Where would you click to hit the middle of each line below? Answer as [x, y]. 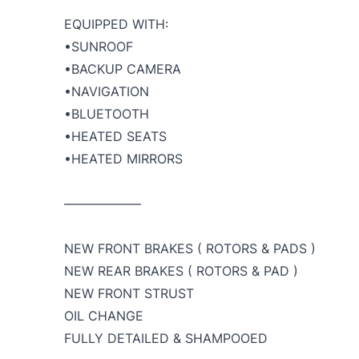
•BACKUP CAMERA [123, 69]
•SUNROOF [99, 47]
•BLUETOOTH [107, 114]
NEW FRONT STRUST [129, 294]
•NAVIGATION [107, 92]
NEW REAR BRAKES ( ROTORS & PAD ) [181, 271]
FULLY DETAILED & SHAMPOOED [166, 339]
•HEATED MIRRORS [123, 159]
